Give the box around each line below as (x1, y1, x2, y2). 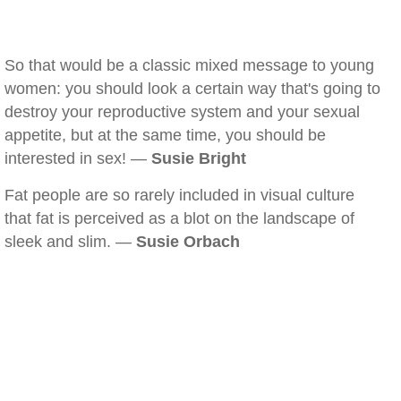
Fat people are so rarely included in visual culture (4, 186, 354, 204)
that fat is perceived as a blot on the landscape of (4, 209, 354, 227)
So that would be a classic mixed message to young (4, 56, 374, 74)
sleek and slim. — (4, 233, 136, 251)
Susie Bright (151, 149, 246, 167)
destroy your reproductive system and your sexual (4, 103, 360, 121)
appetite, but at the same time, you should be (4, 126, 326, 144)
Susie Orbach (136, 233, 240, 251)
